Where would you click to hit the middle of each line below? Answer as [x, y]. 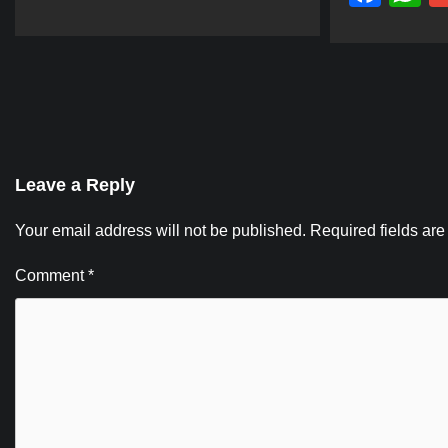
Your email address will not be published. [160, 230]
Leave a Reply [75, 184]
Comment [51, 275]
